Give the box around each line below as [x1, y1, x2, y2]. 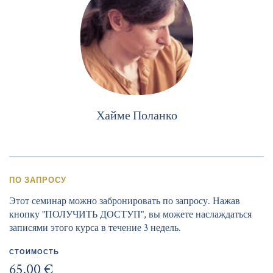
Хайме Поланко [96, 107, 177, 124]
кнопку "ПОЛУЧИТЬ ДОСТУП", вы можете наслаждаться [9, 208, 252, 221]
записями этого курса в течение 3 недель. [9, 221, 181, 235]
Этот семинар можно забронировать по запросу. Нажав [9, 194, 240, 208]
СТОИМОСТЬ [9, 246, 59, 256]
